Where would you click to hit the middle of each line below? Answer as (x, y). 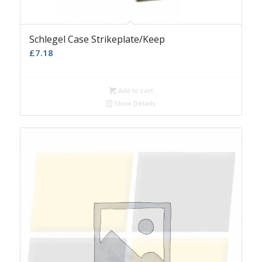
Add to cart (135, 91)
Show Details (134, 104)
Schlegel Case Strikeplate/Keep (97, 39)
